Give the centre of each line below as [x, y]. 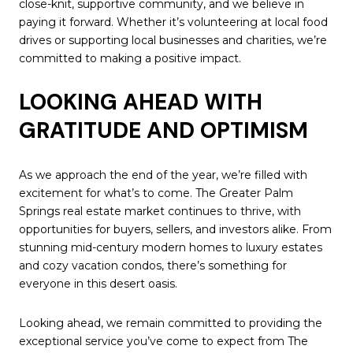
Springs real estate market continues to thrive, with [160, 211]
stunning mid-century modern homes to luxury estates [171, 247]
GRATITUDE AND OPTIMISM [163, 131]
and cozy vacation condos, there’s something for [153, 265]
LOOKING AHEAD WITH [141, 102]
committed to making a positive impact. [130, 58]
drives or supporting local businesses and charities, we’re [173, 40]
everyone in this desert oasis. [98, 283]
